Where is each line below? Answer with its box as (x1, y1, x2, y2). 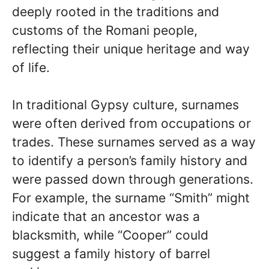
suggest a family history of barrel (12, 246, 210, 262)
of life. (12, 59, 50, 75)
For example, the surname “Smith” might (12, 190, 250, 206)
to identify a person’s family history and (12, 153, 247, 169)
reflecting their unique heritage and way (12, 41, 250, 56)
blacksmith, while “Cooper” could (12, 228, 208, 243)
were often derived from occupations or (12, 116, 251, 131)
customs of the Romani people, (12, 22, 198, 38)
